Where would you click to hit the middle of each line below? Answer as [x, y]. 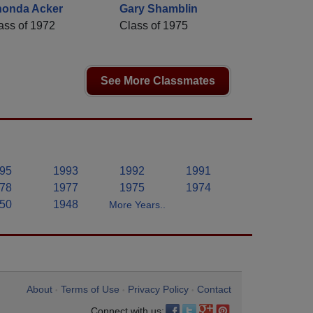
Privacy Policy [158, 290]
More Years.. [137, 205]
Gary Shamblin [159, 9]
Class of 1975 [154, 26]
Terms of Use [90, 290]
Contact [214, 290]
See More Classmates [158, 81]
